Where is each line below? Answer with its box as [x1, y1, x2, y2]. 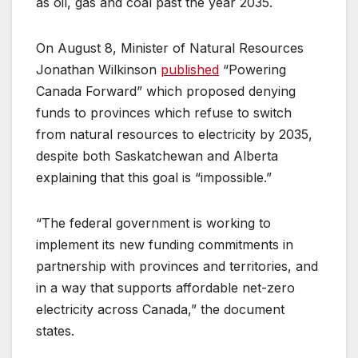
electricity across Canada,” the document [36, 301, 284, 318]
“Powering [219, 62, 286, 78]
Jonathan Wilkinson [36, 62, 161, 78]
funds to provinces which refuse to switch [36, 105, 292, 121]
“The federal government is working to [36, 215, 271, 232]
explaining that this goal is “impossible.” [36, 169, 280, 186]
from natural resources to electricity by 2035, [36, 126, 312, 143]
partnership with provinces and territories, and [36, 258, 318, 275]
